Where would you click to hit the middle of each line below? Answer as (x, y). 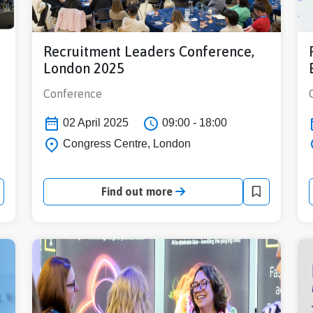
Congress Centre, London (125, 143)
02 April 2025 (94, 123)
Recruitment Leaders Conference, (149, 52)
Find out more (138, 191)
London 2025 (84, 68)
